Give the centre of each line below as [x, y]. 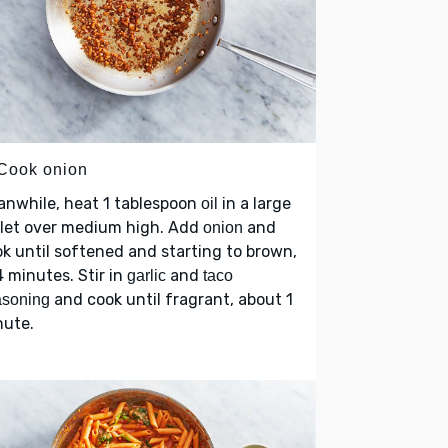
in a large [254, 204]
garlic [146, 276]
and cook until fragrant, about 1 [171, 300]
